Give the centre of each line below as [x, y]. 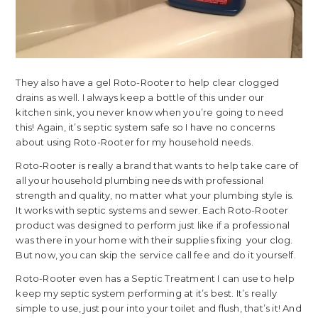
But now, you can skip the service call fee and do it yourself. [156, 254]
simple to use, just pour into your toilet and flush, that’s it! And [159, 308]
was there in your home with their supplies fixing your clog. [154, 240]
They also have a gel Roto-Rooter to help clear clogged [148, 82]
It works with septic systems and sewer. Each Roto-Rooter [152, 210]
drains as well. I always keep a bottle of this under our [140, 97]
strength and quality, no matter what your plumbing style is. [155, 195]
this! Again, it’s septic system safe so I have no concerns [145, 127]
